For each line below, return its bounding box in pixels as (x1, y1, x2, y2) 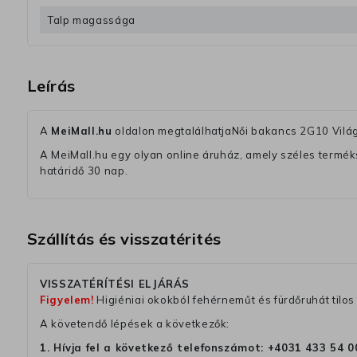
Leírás (27, 76, 76, 96)
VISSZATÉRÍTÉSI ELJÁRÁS (40, 277, 190, 291)
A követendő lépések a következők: (40, 317, 230, 331)
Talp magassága (48, 14, 135, 27)
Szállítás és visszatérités (27, 229, 222, 249)
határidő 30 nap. (40, 164, 128, 178)
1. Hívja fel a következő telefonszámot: (40, 341, 268, 355)
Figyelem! (40, 293, 94, 307)
